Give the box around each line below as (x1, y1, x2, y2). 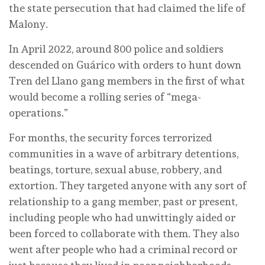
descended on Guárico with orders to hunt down (9, 58, 241, 71)
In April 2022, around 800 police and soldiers (9, 42, 224, 55)
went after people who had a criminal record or (9, 243, 237, 256)
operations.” (9, 106, 70, 119)
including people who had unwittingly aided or (9, 211, 235, 224)
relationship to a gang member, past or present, (9, 195, 237, 208)
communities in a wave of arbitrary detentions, (9, 147, 238, 160)
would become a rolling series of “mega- (9, 90, 201, 103)
